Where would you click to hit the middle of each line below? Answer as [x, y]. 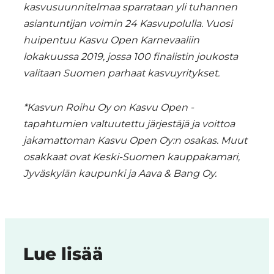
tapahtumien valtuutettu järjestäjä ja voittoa [129, 124]
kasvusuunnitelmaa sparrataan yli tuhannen [130, 7]
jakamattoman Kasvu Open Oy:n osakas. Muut [135, 141]
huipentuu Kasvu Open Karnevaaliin [111, 40]
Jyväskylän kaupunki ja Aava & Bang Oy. [120, 174]
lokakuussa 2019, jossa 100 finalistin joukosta [131, 57]
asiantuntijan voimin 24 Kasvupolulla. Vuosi [128, 24]
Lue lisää [63, 254]
